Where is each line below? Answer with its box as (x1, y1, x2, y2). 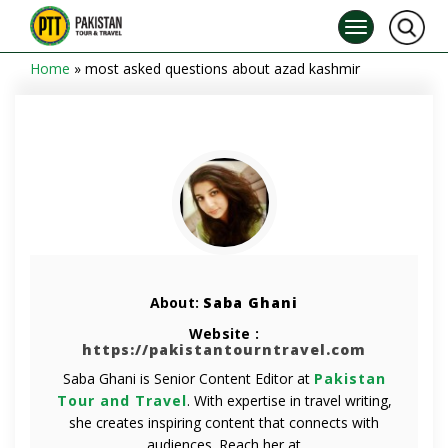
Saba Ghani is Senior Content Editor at (62, 369, 314, 388)
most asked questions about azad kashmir (85, 59, 360, 78)
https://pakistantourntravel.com (82, 340, 366, 359)
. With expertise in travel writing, (186, 391, 392, 410)
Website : (189, 324, 259, 343)
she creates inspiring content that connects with (69, 413, 379, 432)
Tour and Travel (56, 391, 187, 410)
